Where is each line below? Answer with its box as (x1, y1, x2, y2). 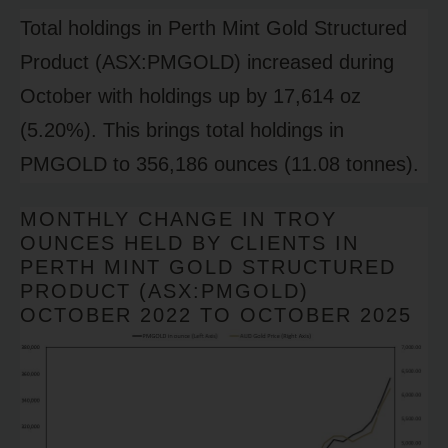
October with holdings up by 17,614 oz (20, 85, 361, 108)
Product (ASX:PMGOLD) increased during (20, 51, 394, 74)
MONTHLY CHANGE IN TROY (20, 208, 337, 231)
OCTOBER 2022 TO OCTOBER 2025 (20, 304, 412, 327)
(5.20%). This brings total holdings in (20, 119, 344, 142)
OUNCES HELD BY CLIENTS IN (20, 232, 359, 255)
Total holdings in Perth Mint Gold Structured (20, 17, 407, 40)
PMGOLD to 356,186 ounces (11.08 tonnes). (20, 153, 419, 176)
